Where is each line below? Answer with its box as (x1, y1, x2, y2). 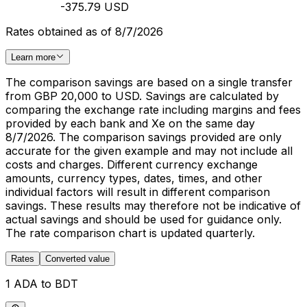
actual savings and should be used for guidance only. (5, 212, 282, 227)
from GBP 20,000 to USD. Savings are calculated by (5, 89, 279, 103)
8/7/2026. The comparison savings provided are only (5, 130, 282, 145)
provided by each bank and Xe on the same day (5, 116, 255, 131)
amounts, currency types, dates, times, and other (5, 171, 262, 186)
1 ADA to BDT (5, 277, 78, 291)
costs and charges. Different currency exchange (5, 158, 258, 172)
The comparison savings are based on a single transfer (5, 75, 293, 90)
